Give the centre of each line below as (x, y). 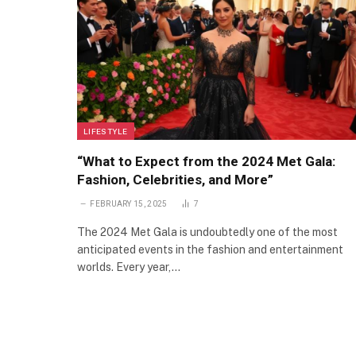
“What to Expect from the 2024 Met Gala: (206, 162)
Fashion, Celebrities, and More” (175, 180)
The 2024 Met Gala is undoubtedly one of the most (207, 232)
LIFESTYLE (106, 132)
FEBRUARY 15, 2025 (129, 204)
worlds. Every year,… (129, 267)
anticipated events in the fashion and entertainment (210, 250)
